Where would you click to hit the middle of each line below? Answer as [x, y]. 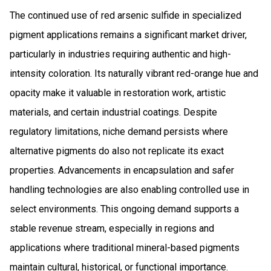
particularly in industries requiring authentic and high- [120, 54]
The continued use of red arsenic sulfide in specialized [126, 15]
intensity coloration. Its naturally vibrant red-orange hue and [134, 73]
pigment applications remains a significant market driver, [128, 34]
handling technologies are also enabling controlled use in [129, 189]
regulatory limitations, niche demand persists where [119, 131]
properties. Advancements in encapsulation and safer [122, 170]
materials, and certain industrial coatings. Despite [113, 112]
